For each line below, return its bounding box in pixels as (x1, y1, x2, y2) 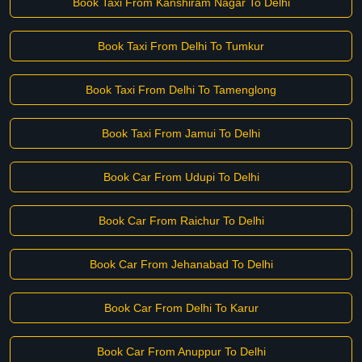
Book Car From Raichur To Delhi (98, 214, 264, 227)
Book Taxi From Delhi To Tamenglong (86, 83, 276, 96)
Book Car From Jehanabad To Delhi (89, 258, 273, 271)
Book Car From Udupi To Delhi (103, 170, 259, 183)
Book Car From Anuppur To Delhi (96, 345, 266, 358)
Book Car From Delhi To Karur (103, 301, 259, 314)
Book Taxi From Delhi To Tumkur (98, 40, 264, 53)
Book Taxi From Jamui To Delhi (102, 127, 260, 140)
